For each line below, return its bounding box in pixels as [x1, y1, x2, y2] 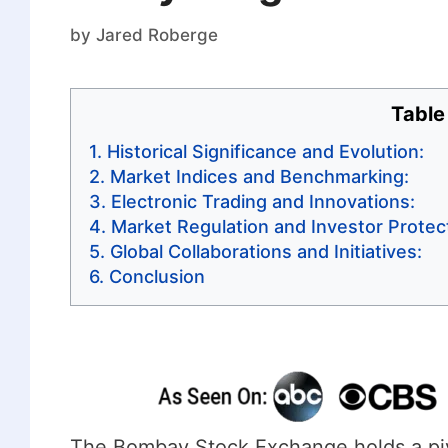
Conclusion [108, 265, 205, 287]
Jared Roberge [95, 24, 218, 45]
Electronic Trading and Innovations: [110, 190, 415, 212]
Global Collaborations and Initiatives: [109, 240, 422, 262]
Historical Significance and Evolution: [106, 140, 424, 162]
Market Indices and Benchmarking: [109, 165, 409, 187]
